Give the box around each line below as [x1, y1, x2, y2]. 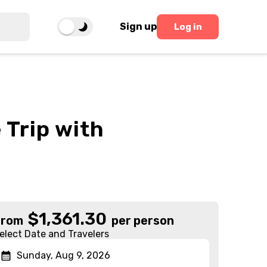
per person [111, 213, 175, 228]
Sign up [120, 21, 157, 32]
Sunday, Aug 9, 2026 [17, 250, 111, 261]
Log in [173, 21, 202, 32]
